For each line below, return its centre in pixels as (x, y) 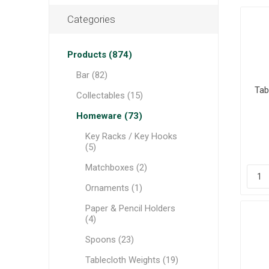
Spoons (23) (109, 240)
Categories (91, 19)
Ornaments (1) (113, 188)
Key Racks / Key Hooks (131, 136)
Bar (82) (92, 75)
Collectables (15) (109, 95)
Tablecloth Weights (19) (131, 260)
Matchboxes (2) (116, 168)
